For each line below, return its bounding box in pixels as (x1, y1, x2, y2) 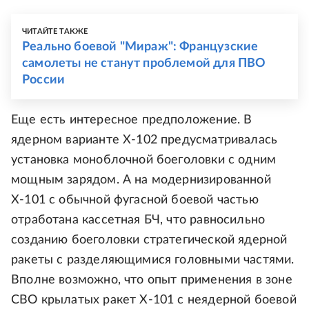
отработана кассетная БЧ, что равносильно (11, 214, 266, 227)
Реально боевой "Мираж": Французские (22, 41, 259, 54)
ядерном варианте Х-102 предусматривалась (11, 134, 278, 147)
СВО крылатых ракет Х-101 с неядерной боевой (11, 294, 297, 307)
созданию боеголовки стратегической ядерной (11, 234, 288, 247)
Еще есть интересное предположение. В (11, 114, 252, 127)
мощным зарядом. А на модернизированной (11, 174, 271, 187)
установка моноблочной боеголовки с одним (11, 154, 277, 167)
